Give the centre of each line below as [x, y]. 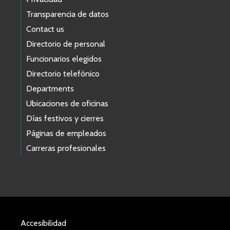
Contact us [45, 29]
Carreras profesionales [66, 148]
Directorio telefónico [63, 73]
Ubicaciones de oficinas [67, 103]
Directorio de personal [66, 44]
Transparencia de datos [68, 14]
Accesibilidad [43, 223]
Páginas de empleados [66, 133]
